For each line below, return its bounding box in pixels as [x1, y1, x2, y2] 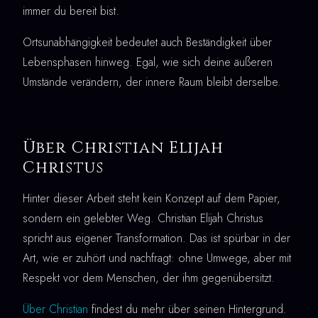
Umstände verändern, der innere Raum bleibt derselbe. [23, 74, 281, 91]
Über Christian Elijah [23, 137, 224, 159]
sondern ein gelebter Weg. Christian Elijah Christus [23, 210, 263, 227]
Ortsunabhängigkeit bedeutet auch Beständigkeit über [23, 34, 272, 51]
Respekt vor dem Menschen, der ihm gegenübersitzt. [23, 270, 275, 287]
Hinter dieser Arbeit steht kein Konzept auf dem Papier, [23, 190, 280, 207]
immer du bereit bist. [23, 3, 119, 20]
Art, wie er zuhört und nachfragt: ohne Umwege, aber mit [23, 250, 291, 267]
